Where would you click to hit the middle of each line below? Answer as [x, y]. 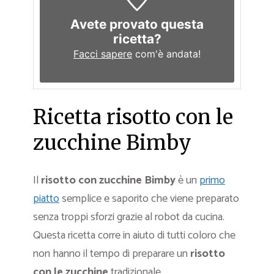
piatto [46, 198]
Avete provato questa [137, 24]
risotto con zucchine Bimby [108, 180]
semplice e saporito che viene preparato [149, 198]
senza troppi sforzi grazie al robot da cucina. [129, 217]
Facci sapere [103, 54]
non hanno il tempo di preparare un [112, 254]
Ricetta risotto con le [133, 117]
